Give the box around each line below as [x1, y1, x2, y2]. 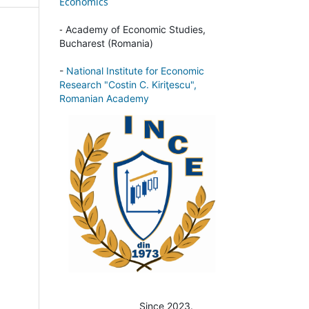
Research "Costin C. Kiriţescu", [59, 78, 197, 90]
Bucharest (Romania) [59, 37, 153, 49]
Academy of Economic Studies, [66, 23, 206, 35]
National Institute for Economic [66, 64, 204, 77]
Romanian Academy [59, 92, 149, 104]
